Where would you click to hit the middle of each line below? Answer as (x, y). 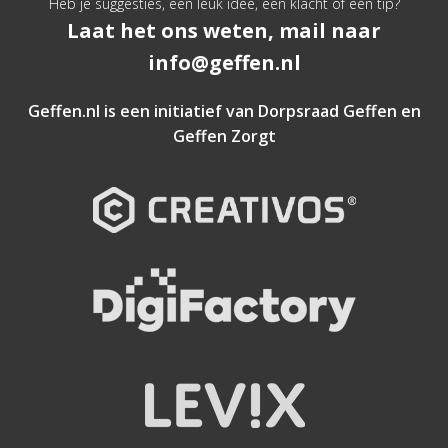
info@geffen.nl (224, 62)
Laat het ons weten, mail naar (224, 30)
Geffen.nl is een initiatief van (142, 111)
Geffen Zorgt (224, 136)
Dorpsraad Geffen (327, 111)
